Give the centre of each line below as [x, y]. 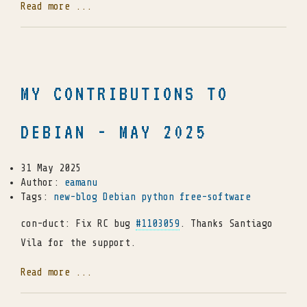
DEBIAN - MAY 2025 [114, 132]
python [158, 197]
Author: [42, 183]
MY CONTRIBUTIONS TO [125, 94]
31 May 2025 [51, 169]
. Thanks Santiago [226, 224]
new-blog [75, 197]
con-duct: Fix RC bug [78, 224]
